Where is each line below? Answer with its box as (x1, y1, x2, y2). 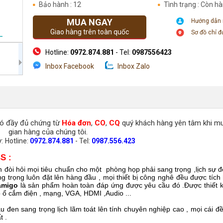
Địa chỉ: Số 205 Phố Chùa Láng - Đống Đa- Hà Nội (45, 76, 195, 84)
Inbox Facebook (45, 62, 94, 70)
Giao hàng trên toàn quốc (50, 28, 129, 36)
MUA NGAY (67, 17, 112, 27)
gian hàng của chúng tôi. (8, 127, 88, 136)
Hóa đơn (62, 118, 91, 127)
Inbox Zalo (117, 62, 150, 70)
